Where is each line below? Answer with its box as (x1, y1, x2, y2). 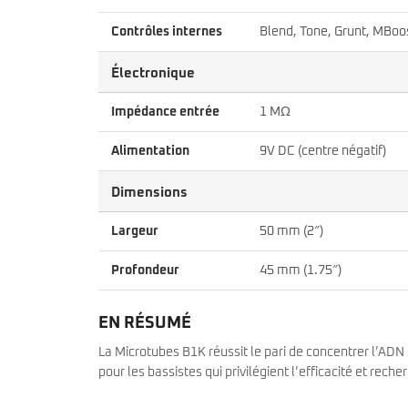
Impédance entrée (111, 105, 219, 118)
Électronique (111, 66, 195, 80)
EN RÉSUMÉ (98, 314, 191, 331)
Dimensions (111, 185, 188, 199)
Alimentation (111, 144, 189, 158)
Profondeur (111, 263, 179, 277)
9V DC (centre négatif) (260, 144, 386, 158)
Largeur (111, 224, 158, 238)
